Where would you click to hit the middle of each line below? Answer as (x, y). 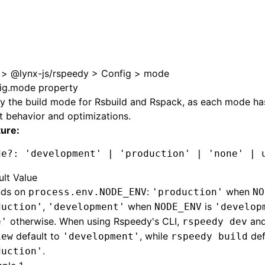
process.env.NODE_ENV (88, 192)
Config (116, 73)
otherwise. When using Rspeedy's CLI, (95, 221)
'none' (223, 153)
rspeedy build (209, 236)
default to (38, 236)
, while (155, 236)
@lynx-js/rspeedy (50, 73)
